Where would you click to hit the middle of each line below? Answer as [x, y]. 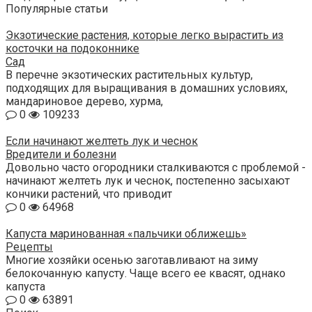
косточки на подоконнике [72, 49]
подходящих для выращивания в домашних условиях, [147, 88]
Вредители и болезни [61, 155]
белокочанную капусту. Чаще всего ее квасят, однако [146, 274]
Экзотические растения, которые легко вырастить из [145, 36]
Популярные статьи [57, 9]
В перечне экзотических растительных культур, [129, 75]
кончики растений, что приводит [89, 194]
